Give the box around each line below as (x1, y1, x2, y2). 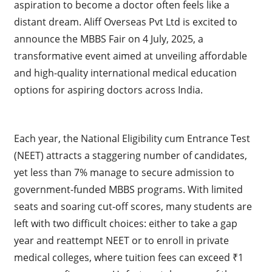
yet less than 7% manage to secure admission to (13, 165, 234, 179)
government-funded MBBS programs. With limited (13, 182, 243, 196)
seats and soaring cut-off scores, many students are (13, 199, 252, 213)
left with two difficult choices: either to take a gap (13, 216, 237, 230)
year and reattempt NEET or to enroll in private (13, 233, 229, 247)
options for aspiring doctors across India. (13, 83, 203, 97)
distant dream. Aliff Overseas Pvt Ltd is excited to (13, 15, 237, 29)
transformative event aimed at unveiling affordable (13, 49, 247, 63)
